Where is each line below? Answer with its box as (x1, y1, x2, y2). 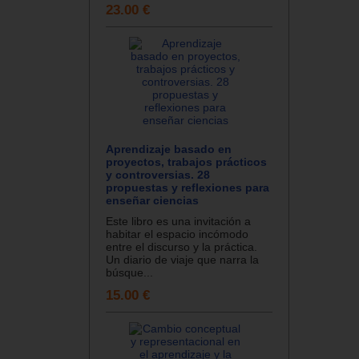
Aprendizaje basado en (106, 142, 232, 155)
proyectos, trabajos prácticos (106, 155, 267, 168)
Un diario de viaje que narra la (106, 252, 259, 266)
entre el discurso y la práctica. (106, 240, 257, 253)
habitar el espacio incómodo (106, 227, 248, 240)
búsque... (106, 265, 153, 279)
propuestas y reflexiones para (106, 180, 269, 194)
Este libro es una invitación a (106, 214, 251, 228)
